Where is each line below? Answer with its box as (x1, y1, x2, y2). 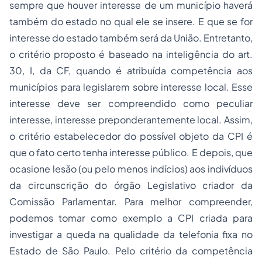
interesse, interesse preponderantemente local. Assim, (9, 113, 253, 126)
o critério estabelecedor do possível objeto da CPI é (9, 130, 253, 142)
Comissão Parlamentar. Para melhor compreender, (9, 195, 253, 208)
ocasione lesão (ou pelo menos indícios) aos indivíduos (9, 163, 253, 175)
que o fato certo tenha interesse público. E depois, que (9, 146, 253, 158)
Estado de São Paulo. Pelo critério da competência (9, 244, 253, 257)
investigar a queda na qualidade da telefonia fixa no (9, 228, 253, 240)
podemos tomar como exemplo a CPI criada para (9, 212, 253, 224)
